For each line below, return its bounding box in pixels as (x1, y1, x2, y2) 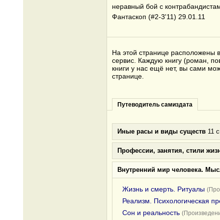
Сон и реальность (122, 209, 180, 217)
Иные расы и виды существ (117, 128, 206, 135)
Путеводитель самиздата (117, 101, 192, 108)
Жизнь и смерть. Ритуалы (122, 185, 205, 193)
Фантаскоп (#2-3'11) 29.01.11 (112, 13, 205, 21)
